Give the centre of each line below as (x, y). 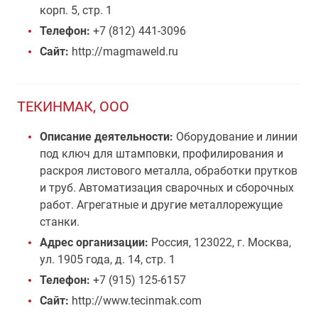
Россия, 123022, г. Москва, (221, 242)
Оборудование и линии (235, 137)
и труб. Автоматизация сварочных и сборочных (167, 188)
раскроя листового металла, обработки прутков (169, 171)
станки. (60, 222)
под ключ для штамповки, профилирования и (161, 154)
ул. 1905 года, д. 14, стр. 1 (108, 259)
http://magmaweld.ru (124, 51)
